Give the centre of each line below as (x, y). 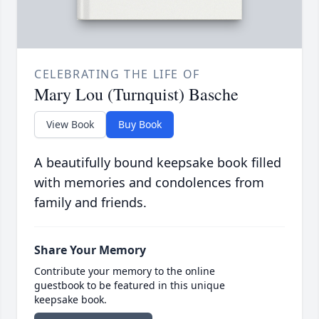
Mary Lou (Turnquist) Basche (136, 94)
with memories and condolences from (149, 183)
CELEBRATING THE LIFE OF (117, 74)
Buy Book (140, 125)
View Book (70, 125)
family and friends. (90, 203)
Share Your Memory (90, 250)
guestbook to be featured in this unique (130, 286)
